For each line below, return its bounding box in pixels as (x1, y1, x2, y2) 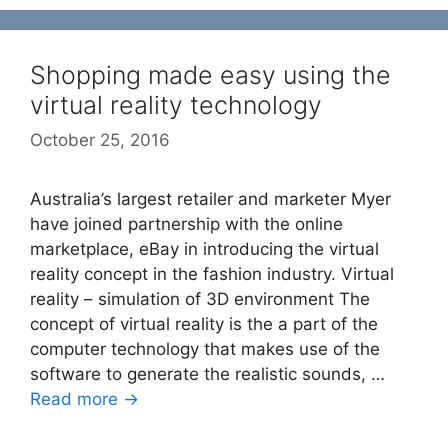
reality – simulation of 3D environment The (30, 289, 370, 310)
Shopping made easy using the (30, 59, 391, 90)
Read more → (30, 389, 139, 410)
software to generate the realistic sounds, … (30, 364, 385, 385)
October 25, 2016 (30, 130, 170, 151)
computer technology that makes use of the (30, 339, 380, 360)
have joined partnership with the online (30, 214, 343, 235)
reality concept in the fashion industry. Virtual (30, 264, 394, 285)
